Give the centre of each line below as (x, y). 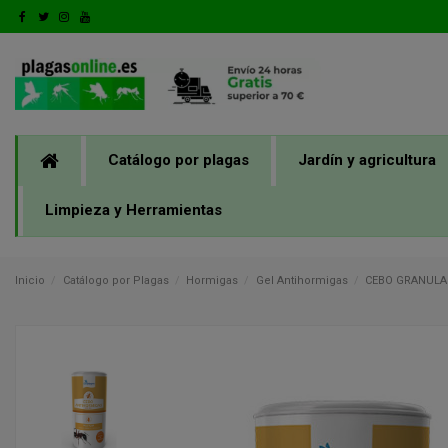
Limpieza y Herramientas (133, 210)
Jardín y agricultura (367, 160)
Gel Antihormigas (301, 280)
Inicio (30, 280)
